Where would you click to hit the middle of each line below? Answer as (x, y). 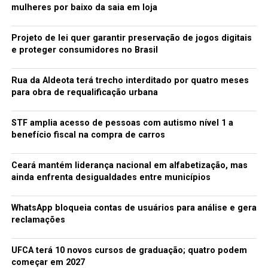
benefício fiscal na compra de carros (88, 135)
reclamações (38, 220)
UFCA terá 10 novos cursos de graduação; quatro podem (129, 250)
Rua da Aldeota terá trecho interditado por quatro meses (130, 80)
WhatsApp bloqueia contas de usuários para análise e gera (134, 208)
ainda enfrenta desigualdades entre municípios (111, 177)
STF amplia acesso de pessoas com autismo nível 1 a (122, 123)
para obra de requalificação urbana (84, 92)
